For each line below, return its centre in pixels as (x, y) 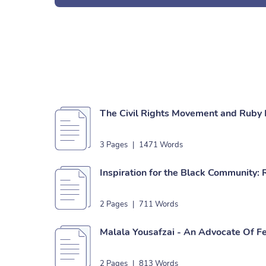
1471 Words (161, 145)
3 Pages (114, 145)
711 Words (159, 204)
